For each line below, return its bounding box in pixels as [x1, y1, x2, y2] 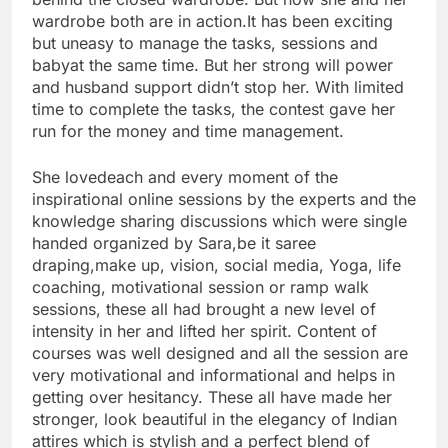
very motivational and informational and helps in [32, 364, 395, 385]
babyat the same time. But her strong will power [32, 54, 393, 75]
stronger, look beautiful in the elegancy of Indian [32, 408, 397, 429]
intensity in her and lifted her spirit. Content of [32, 320, 377, 341]
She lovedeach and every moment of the [32, 166, 338, 187]
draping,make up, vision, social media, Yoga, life [32, 254, 401, 275]
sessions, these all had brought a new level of [32, 298, 376, 319]
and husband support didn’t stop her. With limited [32, 76, 404, 97]
